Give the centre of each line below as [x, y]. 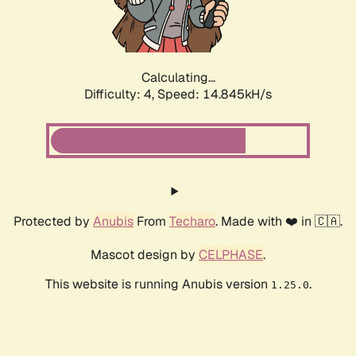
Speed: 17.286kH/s [215, 95]
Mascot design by [145, 255]
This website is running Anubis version [158, 284]
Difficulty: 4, [121, 95]
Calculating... [178, 78]
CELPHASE [231, 255]
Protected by [53, 222]
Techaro [192, 222]
